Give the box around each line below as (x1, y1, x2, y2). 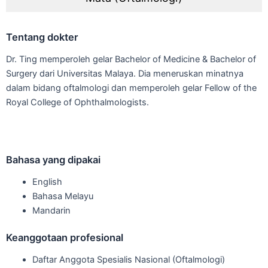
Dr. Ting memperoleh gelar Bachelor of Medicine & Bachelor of (6, 53, 256, 65)
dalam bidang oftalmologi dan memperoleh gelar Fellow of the (6, 82, 257, 93)
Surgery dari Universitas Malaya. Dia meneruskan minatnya (6, 68, 243, 79)
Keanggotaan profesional (6, 232, 123, 244)
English (32, 176, 62, 187)
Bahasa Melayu (32, 190, 93, 202)
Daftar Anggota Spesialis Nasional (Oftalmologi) (32, 254, 225, 266)
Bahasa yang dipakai (6, 153, 100, 166)
